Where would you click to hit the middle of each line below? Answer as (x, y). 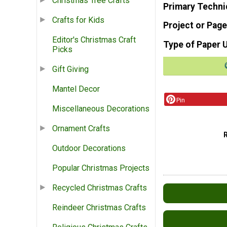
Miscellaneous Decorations (101, 109)
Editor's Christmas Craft (94, 40)
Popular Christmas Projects (101, 168)
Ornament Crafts (81, 129)
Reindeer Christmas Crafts (99, 208)
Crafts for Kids (78, 20)
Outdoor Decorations (89, 148)
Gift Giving (70, 69)
